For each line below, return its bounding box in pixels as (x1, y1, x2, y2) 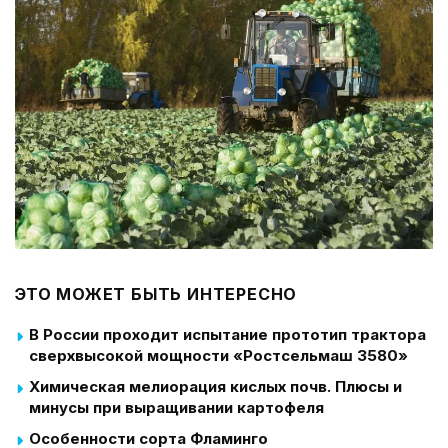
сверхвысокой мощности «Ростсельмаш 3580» (29, 345, 408, 365)
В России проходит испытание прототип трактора (29, 324, 426, 344)
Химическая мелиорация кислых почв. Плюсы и (29, 376, 402, 396)
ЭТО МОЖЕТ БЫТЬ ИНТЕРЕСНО (15, 283, 298, 304)
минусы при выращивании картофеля (29, 397, 324, 417)
